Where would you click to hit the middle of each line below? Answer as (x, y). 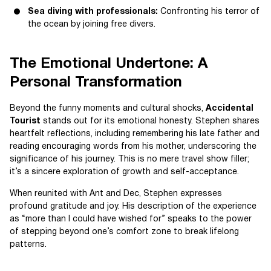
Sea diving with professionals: (93, 12)
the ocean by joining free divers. (92, 24)
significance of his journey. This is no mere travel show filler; (129, 159)
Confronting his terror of (209, 12)
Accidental (230, 109)
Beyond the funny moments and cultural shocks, (108, 109)
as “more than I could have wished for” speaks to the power (131, 219)
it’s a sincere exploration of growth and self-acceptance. (124, 172)
